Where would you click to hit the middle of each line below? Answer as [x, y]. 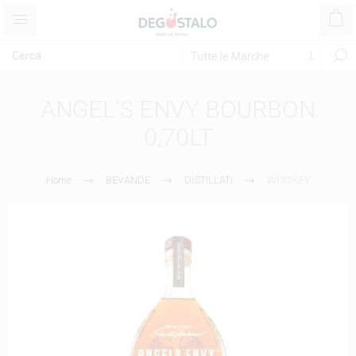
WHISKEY [288, 180]
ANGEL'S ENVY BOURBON [178, 109]
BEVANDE [128, 180]
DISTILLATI [209, 180]
